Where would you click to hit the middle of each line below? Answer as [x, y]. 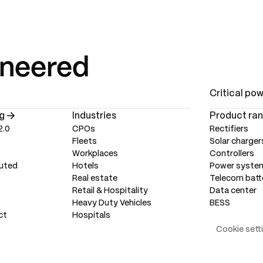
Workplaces [95, 154]
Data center [233, 191]
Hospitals [91, 215]
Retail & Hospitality [110, 191]
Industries [94, 116]
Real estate [95, 178]
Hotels [85, 166]
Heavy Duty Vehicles [112, 203]
